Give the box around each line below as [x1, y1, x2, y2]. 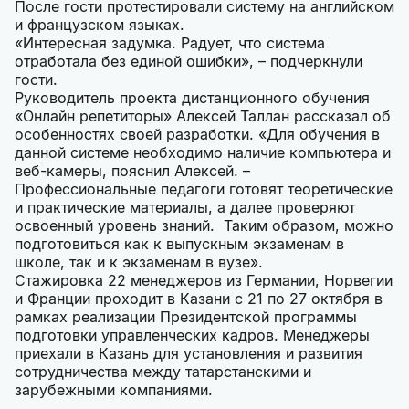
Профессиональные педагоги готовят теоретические [15, 180, 393, 199]
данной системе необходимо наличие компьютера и [15, 143, 391, 163]
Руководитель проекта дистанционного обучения [15, 89, 370, 108]
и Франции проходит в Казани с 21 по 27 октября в [15, 289, 383, 309]
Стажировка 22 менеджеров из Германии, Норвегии [15, 271, 393, 290]
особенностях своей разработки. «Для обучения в [15, 125, 380, 144]
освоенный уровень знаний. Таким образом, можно [15, 216, 393, 236]
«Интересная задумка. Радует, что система [15, 34, 325, 53]
